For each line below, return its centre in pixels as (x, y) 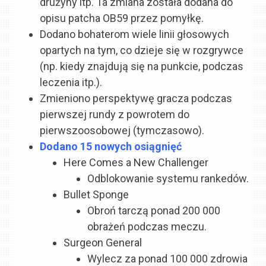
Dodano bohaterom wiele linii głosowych (135, 34)
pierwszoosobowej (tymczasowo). (122, 131)
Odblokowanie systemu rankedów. (168, 179)
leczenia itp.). (71, 83)
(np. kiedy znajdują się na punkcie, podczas (142, 66)
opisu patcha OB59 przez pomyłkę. (122, 18)
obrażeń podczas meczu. (147, 227)
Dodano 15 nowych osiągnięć (111, 147)
